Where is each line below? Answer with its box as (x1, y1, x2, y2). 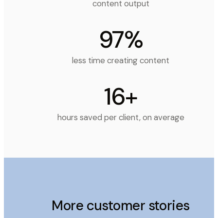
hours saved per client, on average (57, 112, 184, 123)
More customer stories (52, 197, 190, 215)
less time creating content (72, 55, 169, 66)
